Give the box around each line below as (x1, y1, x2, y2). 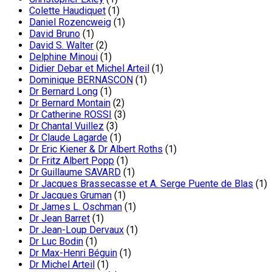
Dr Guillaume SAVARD (29, 166, 121, 178)
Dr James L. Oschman (29, 201, 122, 213)
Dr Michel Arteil (29, 259, 95, 271)
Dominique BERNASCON (29, 74, 133, 86)
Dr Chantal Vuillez (29, 120, 104, 132)
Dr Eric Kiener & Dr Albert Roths (29, 143, 163, 155)
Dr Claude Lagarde (29, 132, 107, 144)
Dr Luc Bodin (29, 236, 83, 248)
